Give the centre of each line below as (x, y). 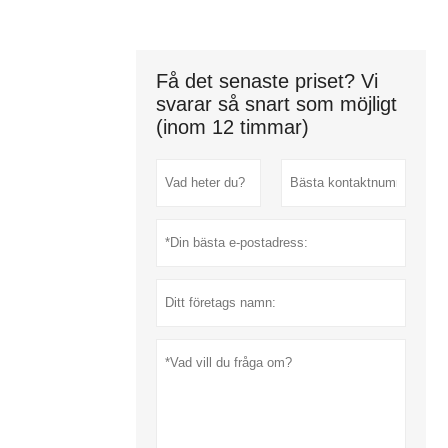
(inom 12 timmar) (232, 127)
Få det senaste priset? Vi (266, 81)
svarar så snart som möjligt (276, 104)
